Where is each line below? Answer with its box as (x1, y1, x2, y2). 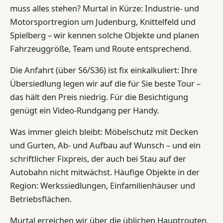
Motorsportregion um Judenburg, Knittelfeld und (10, 15, 196, 27)
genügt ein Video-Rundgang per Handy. (10, 104, 159, 116)
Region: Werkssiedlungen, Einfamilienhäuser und (10, 179, 195, 191)
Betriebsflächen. (10, 193, 72, 205)
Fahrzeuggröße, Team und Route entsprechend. (10, 42, 191, 54)
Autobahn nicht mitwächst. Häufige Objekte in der (10, 166, 200, 178)
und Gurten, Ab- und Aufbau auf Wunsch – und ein (10, 139, 201, 151)
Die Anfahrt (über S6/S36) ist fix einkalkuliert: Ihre (10, 64, 197, 76)
